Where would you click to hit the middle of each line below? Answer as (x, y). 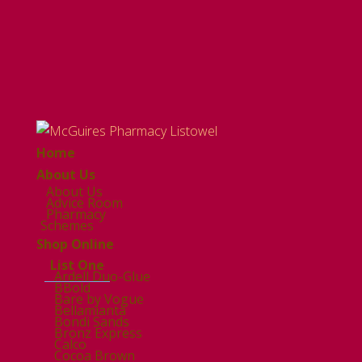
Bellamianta (90, 310)
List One (77, 265)
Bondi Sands (91, 322)
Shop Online (75, 244)
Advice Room (84, 203)
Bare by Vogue (99, 299)
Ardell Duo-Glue (102, 276)
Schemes (67, 225)
